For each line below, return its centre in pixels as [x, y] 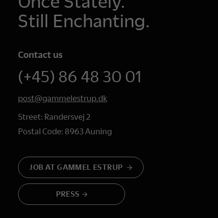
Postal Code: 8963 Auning [65, 131]
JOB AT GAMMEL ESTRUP [77, 167]
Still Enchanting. [84, 20]
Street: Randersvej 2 [54, 117]
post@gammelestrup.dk [63, 98]
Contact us [41, 54]
